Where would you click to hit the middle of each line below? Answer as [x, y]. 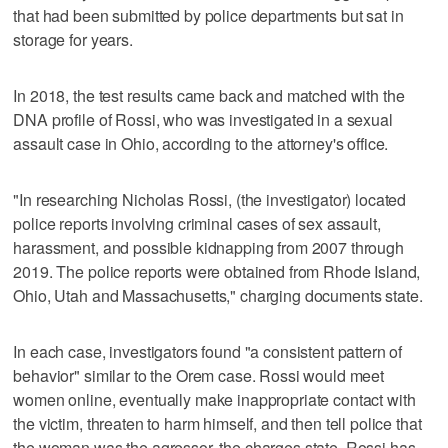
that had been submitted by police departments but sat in [208, 15]
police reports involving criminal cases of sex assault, [197, 223]
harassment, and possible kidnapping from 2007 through [208, 247]
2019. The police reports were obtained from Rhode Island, [217, 271]
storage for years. [73, 39]
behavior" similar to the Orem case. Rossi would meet [199, 375]
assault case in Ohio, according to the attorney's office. [201, 143]
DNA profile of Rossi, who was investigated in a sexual [203, 119]
